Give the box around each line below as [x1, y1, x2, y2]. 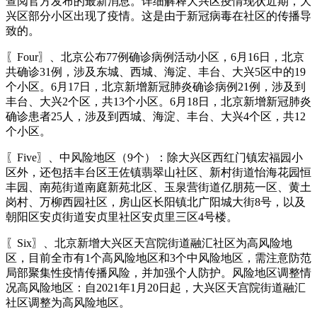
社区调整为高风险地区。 [6, 296, 130, 309]
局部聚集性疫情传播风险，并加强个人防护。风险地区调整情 [6, 266, 311, 279]
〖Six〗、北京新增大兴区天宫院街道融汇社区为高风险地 [6, 236, 292, 249]
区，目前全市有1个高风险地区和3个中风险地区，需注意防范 [6, 251, 311, 264]
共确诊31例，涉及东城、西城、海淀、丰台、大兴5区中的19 [6, 65, 306, 78]
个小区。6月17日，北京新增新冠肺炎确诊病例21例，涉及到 [6, 80, 306, 93]
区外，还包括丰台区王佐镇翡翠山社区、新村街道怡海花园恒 [6, 166, 311, 178]
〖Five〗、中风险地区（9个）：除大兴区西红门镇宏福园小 [6, 151, 303, 163]
